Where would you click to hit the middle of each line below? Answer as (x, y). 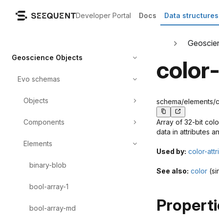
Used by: (171, 152)
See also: (173, 171)
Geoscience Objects (47, 57)
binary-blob (48, 165)
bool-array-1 (49, 186)
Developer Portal (103, 15)
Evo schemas (39, 79)
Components (44, 122)
